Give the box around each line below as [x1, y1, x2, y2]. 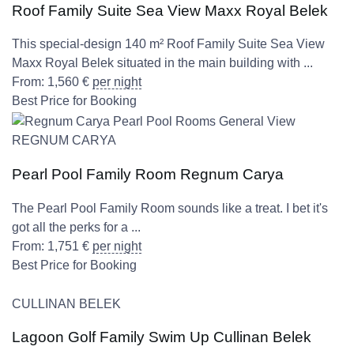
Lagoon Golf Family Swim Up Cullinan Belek [12, 329, 311, 346]
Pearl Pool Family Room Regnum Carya [12, 165, 284, 183]
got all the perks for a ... [12, 220, 141, 234]
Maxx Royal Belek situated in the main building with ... [12, 56, 313, 70]
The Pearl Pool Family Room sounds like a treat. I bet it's [12, 201, 328, 215]
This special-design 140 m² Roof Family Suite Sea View [12, 37, 325, 51]
